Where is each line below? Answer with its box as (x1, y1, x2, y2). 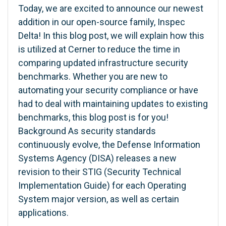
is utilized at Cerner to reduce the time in (18, 43, 180, 54)
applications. (18, 207, 69, 218)
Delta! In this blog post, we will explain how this (18, 30, 204, 41)
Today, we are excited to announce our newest (18, 3, 203, 14)
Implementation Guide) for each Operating (18, 180, 186, 191)
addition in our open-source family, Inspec (18, 16, 185, 27)
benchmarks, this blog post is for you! (18, 111, 168, 123)
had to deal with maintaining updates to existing (18, 98, 208, 109)
